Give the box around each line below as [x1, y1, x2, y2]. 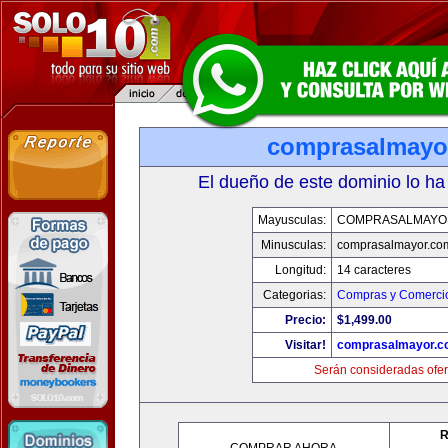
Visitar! [284, 338, 326, 352]
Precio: [284, 313, 326, 327]
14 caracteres [336, 263, 411, 277]
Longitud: [274, 263, 326, 277]
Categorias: [262, 288, 326, 302]
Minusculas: [260, 238, 326, 252]
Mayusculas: [257, 213, 326, 227]
